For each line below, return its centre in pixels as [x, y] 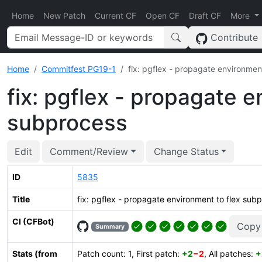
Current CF [116, 15]
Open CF [163, 15]
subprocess [67, 123]
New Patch [64, 15]
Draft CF [205, 15]
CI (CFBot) [33, 221]
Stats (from [35, 254]
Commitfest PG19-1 [79, 69]
